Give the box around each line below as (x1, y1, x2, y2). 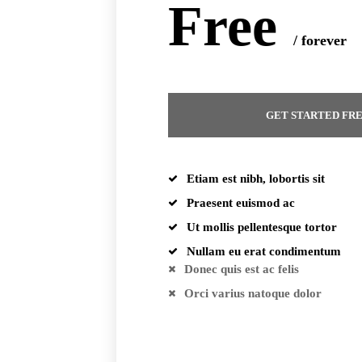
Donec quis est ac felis (184, 263, 299, 276)
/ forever (293, 32, 347, 48)
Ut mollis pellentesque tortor (187, 221, 337, 234)
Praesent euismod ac (187, 196, 295, 209)
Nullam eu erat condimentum (187, 245, 341, 258)
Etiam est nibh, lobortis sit (187, 172, 325, 185)
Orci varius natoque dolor (184, 287, 322, 300)
